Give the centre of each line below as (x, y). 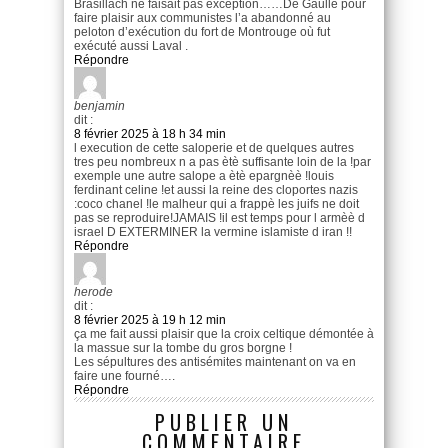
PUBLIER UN (224, 422)
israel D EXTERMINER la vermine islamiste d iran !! (213, 232)
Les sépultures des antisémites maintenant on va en (215, 362)
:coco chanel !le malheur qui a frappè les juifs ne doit (216, 204)
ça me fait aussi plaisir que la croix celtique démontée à (224, 334)
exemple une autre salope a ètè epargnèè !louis (204, 176)
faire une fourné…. (124, 376)
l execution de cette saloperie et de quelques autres (214, 148)
